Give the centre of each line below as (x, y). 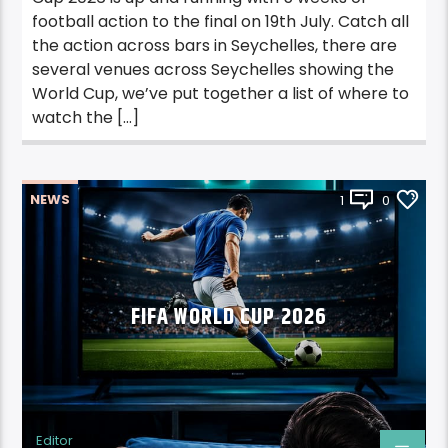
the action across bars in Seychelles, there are (215, 46)
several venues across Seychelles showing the (213, 70)
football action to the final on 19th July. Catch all (221, 22)
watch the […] (86, 118)
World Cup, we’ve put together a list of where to (221, 94)
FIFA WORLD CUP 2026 (229, 318)
